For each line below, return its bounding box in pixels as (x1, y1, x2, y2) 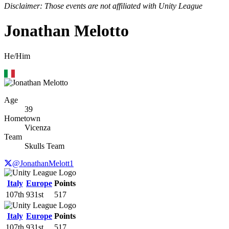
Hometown (4, 113, 40, 123)
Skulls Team (25, 141, 64, 150)
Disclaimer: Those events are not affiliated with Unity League (4, 2, 202, 10)
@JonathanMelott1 (12, 158, 74, 168)
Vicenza (25, 123, 51, 132)
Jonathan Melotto (4, 21, 129, 40)
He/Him (4, 51, 30, 60)
